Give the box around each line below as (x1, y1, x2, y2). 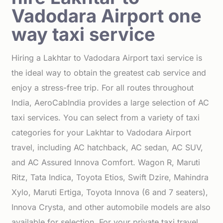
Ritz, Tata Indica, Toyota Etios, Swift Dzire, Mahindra (11, 172, 209, 182)
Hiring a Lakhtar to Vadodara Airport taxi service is (11, 53, 203, 63)
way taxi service (11, 23, 156, 45)
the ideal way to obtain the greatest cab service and (11, 68, 207, 78)
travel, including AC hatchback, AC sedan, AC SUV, (11, 142, 204, 152)
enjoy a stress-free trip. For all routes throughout (11, 83, 194, 93)
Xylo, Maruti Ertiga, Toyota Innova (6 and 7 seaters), (11, 187, 209, 197)
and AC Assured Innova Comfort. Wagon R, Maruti (11, 157, 201, 167)
